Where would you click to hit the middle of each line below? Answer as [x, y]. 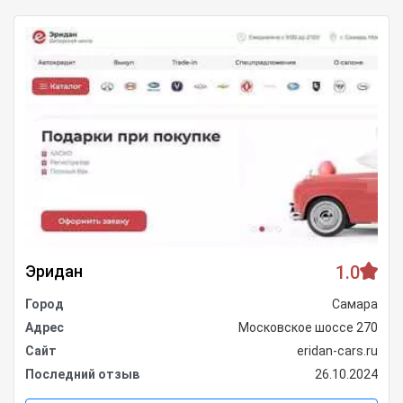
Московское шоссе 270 [308, 327]
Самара [355, 304]
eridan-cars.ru [337, 350]
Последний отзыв [82, 374]
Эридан [54, 271]
